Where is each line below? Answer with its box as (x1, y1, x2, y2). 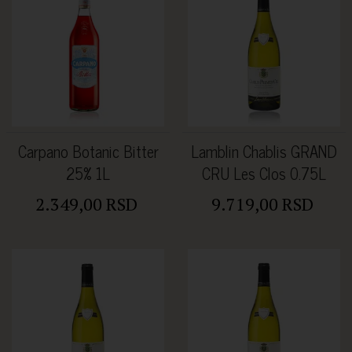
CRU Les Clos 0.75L (202, 160, 326, 187)
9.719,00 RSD (211, 192, 313, 216)
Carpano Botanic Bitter (17, 138, 159, 165)
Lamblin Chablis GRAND (191, 138, 337, 165)
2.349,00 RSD (35, 192, 137, 216)
